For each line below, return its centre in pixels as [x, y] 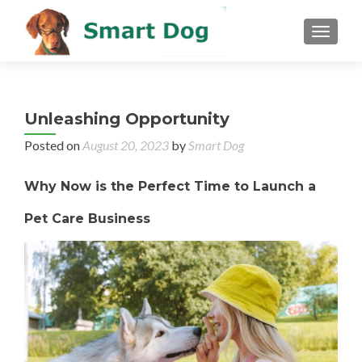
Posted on [53, 145]
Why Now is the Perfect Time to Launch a [170, 186]
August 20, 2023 [126, 145]
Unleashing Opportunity [127, 119]
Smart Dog [216, 145]
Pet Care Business [87, 219]
